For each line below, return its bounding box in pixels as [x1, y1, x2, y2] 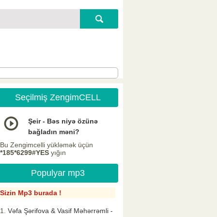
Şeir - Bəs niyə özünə [28, 117, 98, 125]
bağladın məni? [28, 128, 79, 136]
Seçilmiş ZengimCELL [15, 93, 101, 103]
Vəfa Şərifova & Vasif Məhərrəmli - [8, 207, 113, 215]
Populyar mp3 [31, 168, 85, 178]
